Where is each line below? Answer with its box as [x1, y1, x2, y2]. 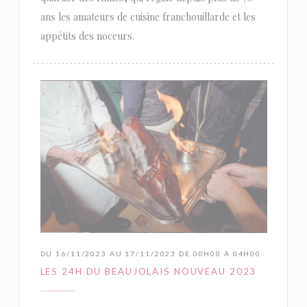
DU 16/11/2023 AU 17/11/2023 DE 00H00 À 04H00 [40, 249, 261, 258]
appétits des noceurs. [40, 29, 134, 43]
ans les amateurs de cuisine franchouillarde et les [40, 10, 256, 24]
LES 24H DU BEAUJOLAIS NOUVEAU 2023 [40, 265, 257, 277]
